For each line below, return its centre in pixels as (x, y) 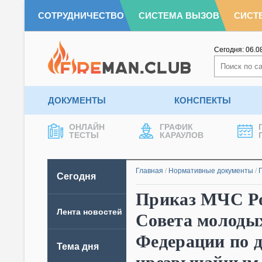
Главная (149, 171)
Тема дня (78, 246)
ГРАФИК (176, 127)
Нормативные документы (211, 171)
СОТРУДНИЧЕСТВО (81, 15)
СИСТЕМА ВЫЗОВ (179, 15)
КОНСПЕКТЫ (202, 100)
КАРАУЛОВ (182, 135)
